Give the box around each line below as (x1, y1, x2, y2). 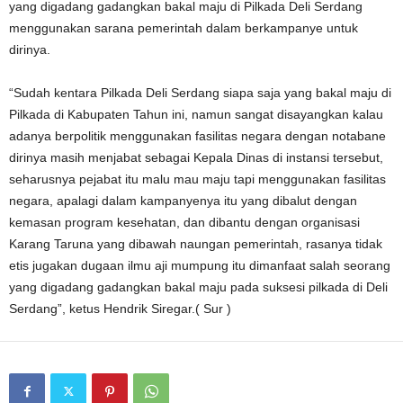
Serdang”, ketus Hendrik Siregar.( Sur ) (9, 301, 231, 317)
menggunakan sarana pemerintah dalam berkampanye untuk (9, 21, 358, 36)
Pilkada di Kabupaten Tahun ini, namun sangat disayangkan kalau (9, 107, 383, 122)
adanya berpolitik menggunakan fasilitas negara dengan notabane (9, 129, 386, 144)
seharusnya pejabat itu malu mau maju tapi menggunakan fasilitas (9, 172, 386, 187)
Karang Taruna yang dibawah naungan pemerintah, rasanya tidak (9, 237, 382, 252)
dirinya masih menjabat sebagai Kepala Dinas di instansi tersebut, (9, 150, 383, 166)
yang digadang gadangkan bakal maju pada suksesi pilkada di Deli (9, 280, 388, 295)
